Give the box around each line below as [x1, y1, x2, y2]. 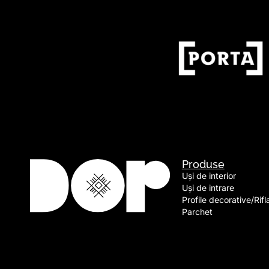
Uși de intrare [181, 182, 234, 193]
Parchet [181, 206, 213, 217]
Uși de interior [181, 170, 236, 181]
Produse [181, 157, 225, 171]
